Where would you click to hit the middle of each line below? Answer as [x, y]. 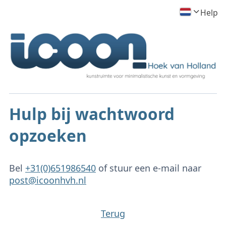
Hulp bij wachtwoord [92, 114]
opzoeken [48, 135]
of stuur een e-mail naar [149, 168]
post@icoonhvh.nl [48, 180]
